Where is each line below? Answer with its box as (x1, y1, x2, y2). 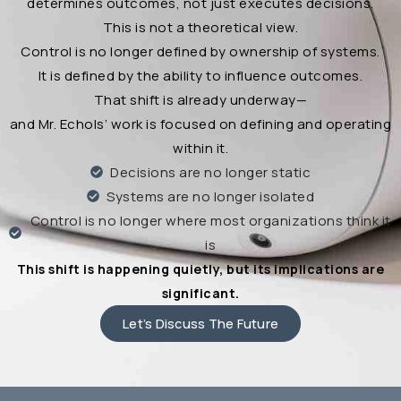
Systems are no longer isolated (107, 186, 315, 206)
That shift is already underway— (93, 90, 308, 109)
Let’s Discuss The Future (123, 313, 278, 332)
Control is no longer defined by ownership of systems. (21, 41, 380, 61)
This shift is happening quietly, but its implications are (16, 260, 385, 277)
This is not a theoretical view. (102, 17, 299, 37)
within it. (173, 138, 228, 158)
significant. (161, 284, 240, 302)
